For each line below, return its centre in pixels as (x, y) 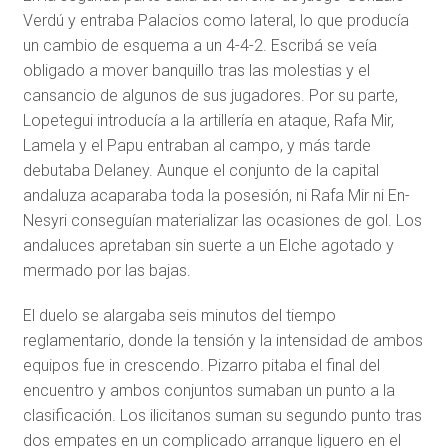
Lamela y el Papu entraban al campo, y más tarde (196, 146)
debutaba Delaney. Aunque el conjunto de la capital (200, 171)
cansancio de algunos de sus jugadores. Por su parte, (210, 96)
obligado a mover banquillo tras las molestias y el (196, 71)
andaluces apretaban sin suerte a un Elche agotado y (208, 246)
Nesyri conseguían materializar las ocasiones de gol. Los (222, 221)
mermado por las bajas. (106, 271)
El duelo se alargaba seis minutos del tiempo (179, 316)
